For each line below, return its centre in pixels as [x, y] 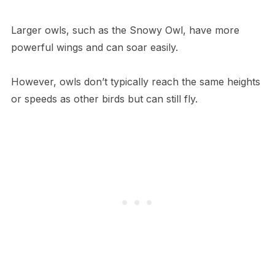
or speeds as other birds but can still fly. [106, 99]
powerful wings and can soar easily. [94, 48]
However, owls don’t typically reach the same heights [135, 82]
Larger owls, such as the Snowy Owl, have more [125, 30]
